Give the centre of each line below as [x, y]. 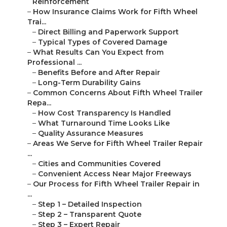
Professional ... [54, 63]
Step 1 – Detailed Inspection [90, 204]
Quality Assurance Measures [91, 134]
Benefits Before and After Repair [99, 73]
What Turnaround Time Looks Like [104, 123]
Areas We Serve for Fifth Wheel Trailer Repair [118, 144]
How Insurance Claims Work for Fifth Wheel [115, 12]
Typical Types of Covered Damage [103, 42]
